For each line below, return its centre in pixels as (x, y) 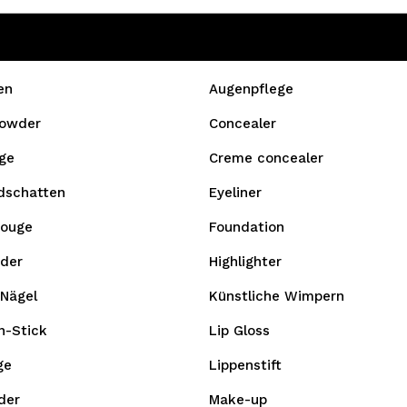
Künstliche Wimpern (277, 296)
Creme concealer (266, 158)
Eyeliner (235, 193)
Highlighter (245, 262)
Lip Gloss (239, 331)
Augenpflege (251, 89)
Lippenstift (245, 365)
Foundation (247, 227)
